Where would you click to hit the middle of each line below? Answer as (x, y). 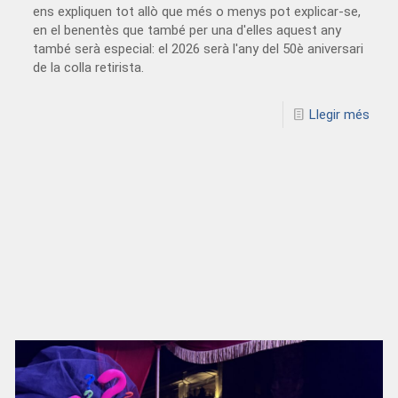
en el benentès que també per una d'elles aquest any (187, 31)
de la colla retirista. (89, 68)
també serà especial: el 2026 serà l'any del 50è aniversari (199, 49)
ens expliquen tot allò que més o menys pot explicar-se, (197, 12)
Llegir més (339, 115)
